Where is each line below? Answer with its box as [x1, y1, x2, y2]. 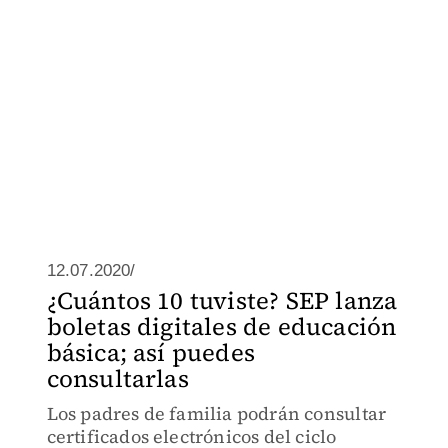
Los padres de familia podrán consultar [46, 401, 387, 426]
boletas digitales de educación [46, 310, 397, 343]
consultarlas [46, 362, 189, 395]
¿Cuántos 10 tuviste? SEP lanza [46, 284, 398, 317]
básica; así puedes [46, 336, 256, 369]
